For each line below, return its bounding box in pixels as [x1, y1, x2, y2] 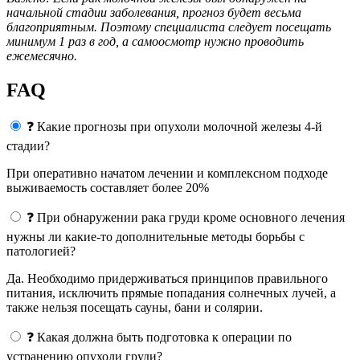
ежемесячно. [6, 48, 77, 63]
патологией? [6, 243, 76, 258]
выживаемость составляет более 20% [6, 180, 209, 194]
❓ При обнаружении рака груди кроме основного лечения [27, 210, 345, 224]
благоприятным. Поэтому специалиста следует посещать [6, 19, 331, 34]
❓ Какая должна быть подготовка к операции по [27, 329, 292, 344]
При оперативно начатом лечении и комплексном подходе [6, 166, 328, 180]
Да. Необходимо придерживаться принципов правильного [6, 271, 328, 285]
